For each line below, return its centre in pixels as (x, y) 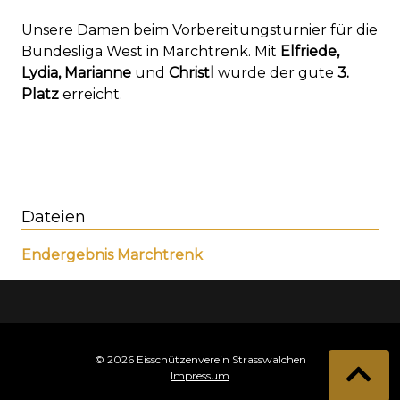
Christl (193, 72)
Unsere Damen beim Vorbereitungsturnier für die (200, 29)
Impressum (200, 375)
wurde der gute (278, 72)
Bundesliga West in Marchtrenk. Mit (151, 51)
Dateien (54, 217)
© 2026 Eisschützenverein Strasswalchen (200, 359)
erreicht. (91, 94)
